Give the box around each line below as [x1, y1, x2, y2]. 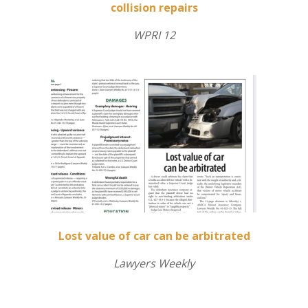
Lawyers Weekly [113, 256, 195, 272]
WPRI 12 [133, 27, 175, 43]
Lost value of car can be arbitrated [58, 228, 250, 244]
